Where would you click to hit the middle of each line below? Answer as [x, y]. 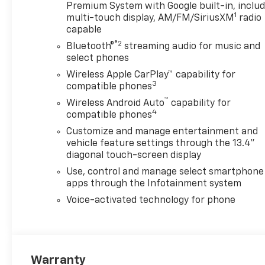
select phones [98, 58]
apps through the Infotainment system [154, 184]
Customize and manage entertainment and [162, 132]
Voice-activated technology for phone [151, 200]
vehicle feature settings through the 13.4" [161, 143]
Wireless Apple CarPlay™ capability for [151, 75]
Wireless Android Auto [116, 103]
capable [84, 30]
